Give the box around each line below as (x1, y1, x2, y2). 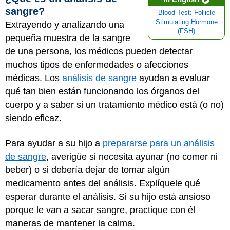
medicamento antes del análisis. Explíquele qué (5, 178, 200, 188)
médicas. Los (5, 73, 62, 83)
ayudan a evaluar (137, 73, 210, 83)
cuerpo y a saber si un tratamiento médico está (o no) (5, 100, 224, 110)
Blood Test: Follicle (158, 9, 215, 16)
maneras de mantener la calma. (5, 218, 135, 228)
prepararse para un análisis (103, 138, 215, 148)
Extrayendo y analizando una (5, 20, 124, 30)
